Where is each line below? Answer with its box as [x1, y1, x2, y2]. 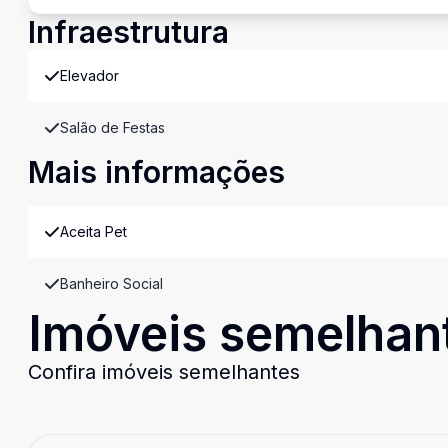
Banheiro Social [60, 275, 163, 292]
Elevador [60, 67, 119, 84]
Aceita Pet [60, 223, 127, 240]
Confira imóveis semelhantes [28, 360, 300, 384]
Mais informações [28, 154, 285, 190]
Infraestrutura [28, 14, 229, 50]
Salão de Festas [60, 119, 165, 136]
